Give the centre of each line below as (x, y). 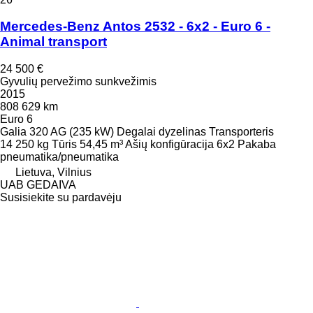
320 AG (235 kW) (72, 132)
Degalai (136, 132)
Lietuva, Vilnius (53, 172)
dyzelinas (182, 132)
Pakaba (257, 144)
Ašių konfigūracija (169, 144)
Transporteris (241, 132)
